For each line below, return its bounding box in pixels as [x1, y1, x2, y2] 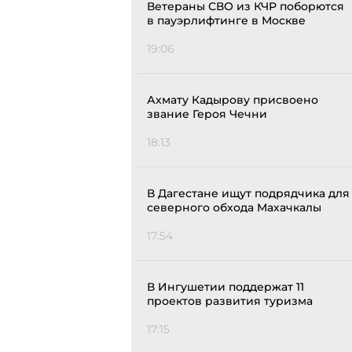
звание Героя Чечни [147, 107, 267, 122]
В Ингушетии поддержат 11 [147, 280, 304, 295]
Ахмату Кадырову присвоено [147, 93, 318, 108]
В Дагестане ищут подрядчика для [147, 186, 350, 201]
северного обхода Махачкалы [147, 200, 321, 215]
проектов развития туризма [147, 294, 313, 309]
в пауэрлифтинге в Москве [147, 13, 306, 28]
